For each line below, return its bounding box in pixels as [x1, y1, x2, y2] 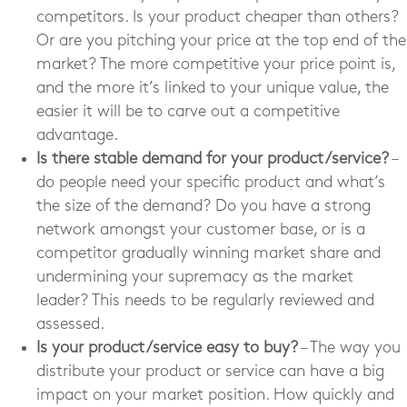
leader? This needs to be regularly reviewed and [36, 293, 374, 309]
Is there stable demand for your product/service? [36, 151, 389, 167]
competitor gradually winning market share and [36, 245, 381, 262]
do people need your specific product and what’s [36, 174, 385, 191]
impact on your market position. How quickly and [36, 387, 394, 403]
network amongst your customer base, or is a [36, 222, 365, 238]
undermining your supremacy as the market [36, 269, 353, 285]
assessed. [36, 316, 104, 333]
